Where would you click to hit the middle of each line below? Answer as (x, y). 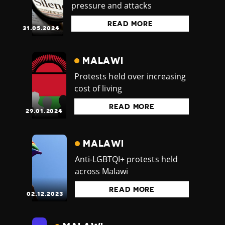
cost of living (98, 89)
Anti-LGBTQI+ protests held (126, 159)
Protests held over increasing (130, 77)
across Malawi (102, 172)
